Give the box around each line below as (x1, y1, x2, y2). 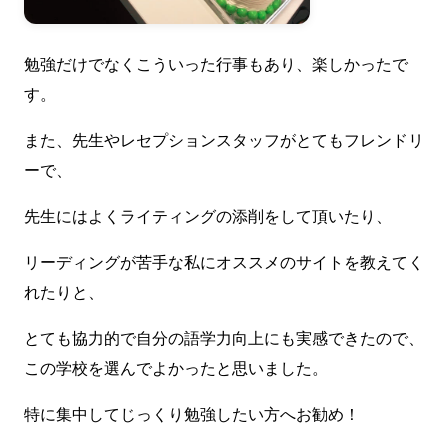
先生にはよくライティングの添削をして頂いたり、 (24, 208, 392, 226)
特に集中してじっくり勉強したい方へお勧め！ (24, 406, 360, 424)
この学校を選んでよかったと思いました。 (24, 360, 328, 378)
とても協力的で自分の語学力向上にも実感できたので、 (24, 330, 424, 348)
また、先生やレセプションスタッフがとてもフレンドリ (24, 132, 424, 150)
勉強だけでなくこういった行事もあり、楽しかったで (24, 56, 408, 74)
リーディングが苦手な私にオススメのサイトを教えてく (24, 254, 424, 272)
